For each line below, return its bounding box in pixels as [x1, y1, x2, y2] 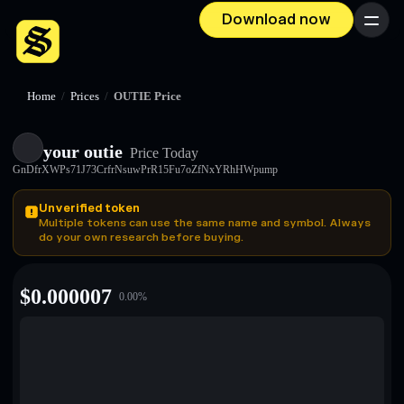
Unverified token [39, 201, 140, 216]
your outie [43, 142, 123, 161]
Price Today [126, 145, 198, 161]
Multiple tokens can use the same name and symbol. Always [39, 216, 371, 230]
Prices [70, 90, 99, 103]
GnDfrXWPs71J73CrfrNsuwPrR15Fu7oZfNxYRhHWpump [13, 163, 278, 176]
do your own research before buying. [39, 230, 243, 244]
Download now [222, 11, 331, 29]
